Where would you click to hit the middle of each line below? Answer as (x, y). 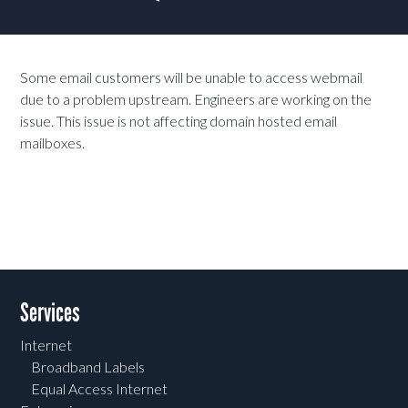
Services (51, 313)
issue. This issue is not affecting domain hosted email (179, 121)
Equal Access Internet (100, 389)
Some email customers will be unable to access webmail (192, 77)
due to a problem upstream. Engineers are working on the (196, 99)
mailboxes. (53, 143)
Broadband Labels (88, 367)
